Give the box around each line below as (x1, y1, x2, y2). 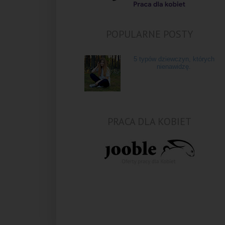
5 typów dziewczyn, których (133, 55, 214, 63)
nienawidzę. (157, 63, 191, 71)
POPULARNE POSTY (105, 28, 193, 41)
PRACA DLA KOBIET (107, 115, 191, 129)
